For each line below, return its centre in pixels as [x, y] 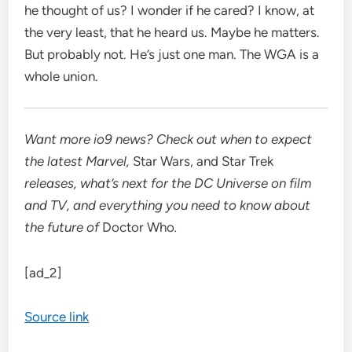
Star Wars [162, 161]
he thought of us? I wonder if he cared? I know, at [170, 11]
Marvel [106, 161]
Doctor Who [139, 227]
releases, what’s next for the [110, 183]
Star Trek [248, 161]
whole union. [62, 77]
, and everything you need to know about [189, 205]
